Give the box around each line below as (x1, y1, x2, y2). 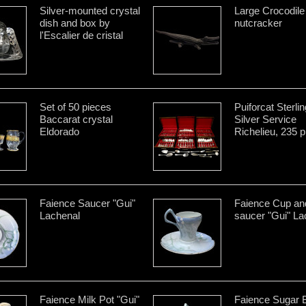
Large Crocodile (234, 4, 305, 16)
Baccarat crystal (40, 113, 113, 125)
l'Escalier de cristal (40, 29, 123, 41)
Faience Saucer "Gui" (40, 197, 135, 209)
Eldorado (40, 125, 79, 137)
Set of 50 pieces (40, 100, 111, 113)
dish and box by (40, 16, 110, 29)
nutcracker (234, 16, 282, 29)
